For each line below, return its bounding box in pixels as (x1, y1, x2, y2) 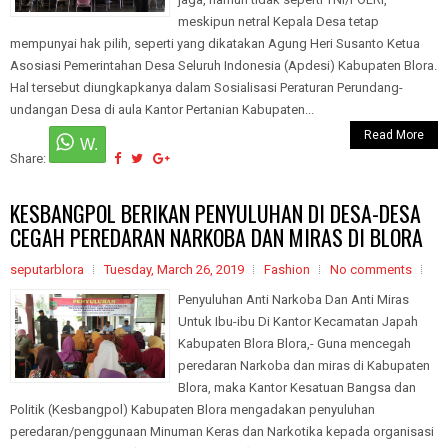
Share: (10, 151, 49, 166)
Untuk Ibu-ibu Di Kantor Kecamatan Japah (178, 314, 418, 329)
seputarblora (10, 262, 84, 277)
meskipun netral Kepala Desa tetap (178, 14, 379, 29)
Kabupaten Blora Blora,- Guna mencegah (178, 336, 411, 351)
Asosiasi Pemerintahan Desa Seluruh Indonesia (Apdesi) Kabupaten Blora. (10, 58, 437, 73)
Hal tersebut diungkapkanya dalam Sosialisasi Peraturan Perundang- (10, 80, 403, 95)
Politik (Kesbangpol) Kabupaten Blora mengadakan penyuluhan (10, 402, 375, 417)
